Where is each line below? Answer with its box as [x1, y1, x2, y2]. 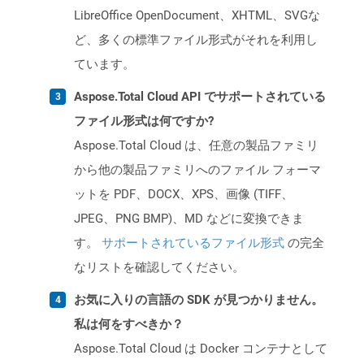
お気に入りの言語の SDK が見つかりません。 [74, 292, 323, 308]
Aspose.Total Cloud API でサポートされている [74, 89, 326, 105]
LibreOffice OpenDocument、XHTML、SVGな [74, 8, 320, 24]
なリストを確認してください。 [74, 260, 245, 275]
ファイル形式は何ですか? [74, 114, 214, 129]
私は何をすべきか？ [74, 317, 184, 332]
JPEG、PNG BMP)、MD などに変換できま [74, 211, 304, 227]
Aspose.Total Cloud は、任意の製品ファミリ [74, 138, 318, 154]
